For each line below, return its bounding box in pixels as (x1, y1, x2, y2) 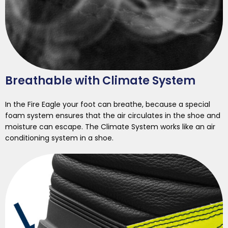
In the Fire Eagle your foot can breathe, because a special (5, 99, 210, 110)
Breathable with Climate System (5, 73, 195, 89)
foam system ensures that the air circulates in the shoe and (5, 110, 220, 121)
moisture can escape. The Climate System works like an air (5, 122, 215, 132)
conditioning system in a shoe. (5, 133, 113, 144)
